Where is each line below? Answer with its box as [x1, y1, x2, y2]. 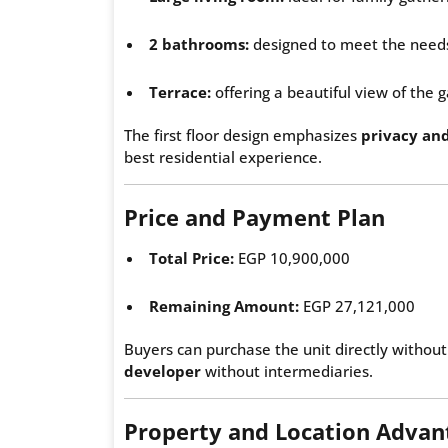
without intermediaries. [201, 360, 373, 381]
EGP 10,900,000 [234, 247, 350, 268]
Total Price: [149, 247, 234, 268]
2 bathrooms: [149, 33, 249, 54]
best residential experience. [124, 146, 322, 167]
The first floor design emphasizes [124, 124, 361, 145]
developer [124, 360, 201, 381]
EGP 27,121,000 [299, 295, 415, 316]
